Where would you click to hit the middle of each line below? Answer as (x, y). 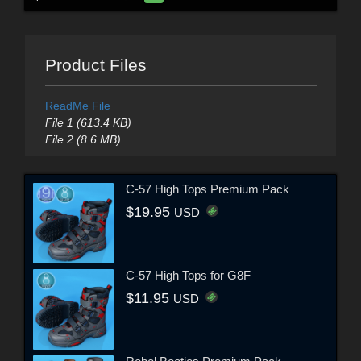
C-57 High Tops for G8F (188, 276)
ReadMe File (77, 105)
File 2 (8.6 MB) (83, 139)
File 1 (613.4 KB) (88, 122)
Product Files (95, 64)
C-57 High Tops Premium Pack (207, 189)
